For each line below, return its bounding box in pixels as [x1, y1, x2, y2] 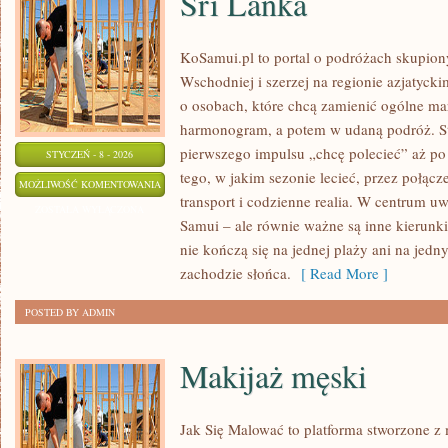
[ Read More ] [291, 263, 388, 283]
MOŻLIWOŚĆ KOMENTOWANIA [19, 177, 161, 191]
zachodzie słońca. [180, 263, 291, 283]
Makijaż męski [180, 354, 367, 397]
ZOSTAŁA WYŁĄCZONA [35, 202, 145, 216]
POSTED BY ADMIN [25, 305, 115, 319]
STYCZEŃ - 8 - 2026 [46, 147, 134, 161]
